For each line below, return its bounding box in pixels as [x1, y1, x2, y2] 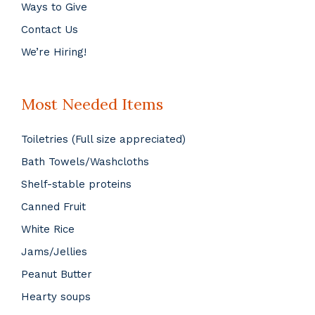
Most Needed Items [21, 94, 163, 115]
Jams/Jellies [21, 245, 87, 259]
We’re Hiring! [21, 46, 86, 59]
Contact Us [21, 23, 78, 37]
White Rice [21, 223, 75, 236]
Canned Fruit [21, 200, 86, 214]
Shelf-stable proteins [21, 178, 131, 191]
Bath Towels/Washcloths [21, 155, 149, 169]
